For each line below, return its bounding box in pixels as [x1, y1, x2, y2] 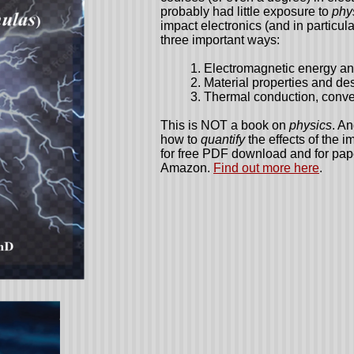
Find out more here [213, 161, 319, 175]
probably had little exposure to [160, 5, 332, 18]
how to [160, 133, 201, 146]
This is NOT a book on [160, 119, 289, 132]
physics [289, 119, 332, 132]
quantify [201, 133, 245, 146]
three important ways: [160, 33, 280, 47]
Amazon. [160, 161, 213, 175]
